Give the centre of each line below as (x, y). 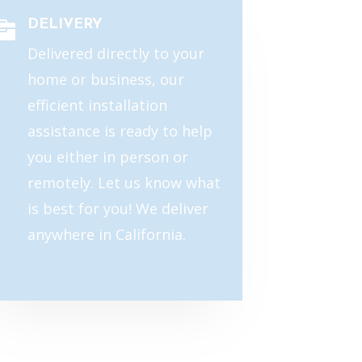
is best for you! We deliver (118, 209)
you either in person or (108, 157)
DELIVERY (65, 25)
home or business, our (106, 80)
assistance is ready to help (120, 131)
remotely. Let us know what (124, 183)
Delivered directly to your (116, 54)
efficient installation (97, 105)
